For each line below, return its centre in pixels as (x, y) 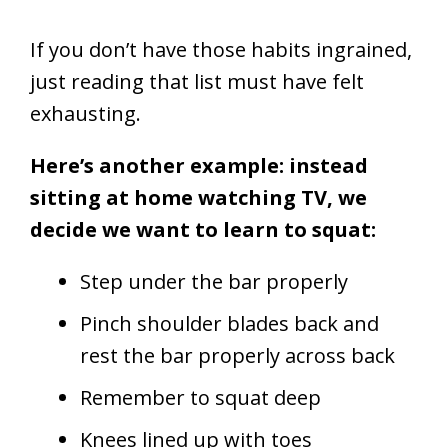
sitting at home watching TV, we (198, 198)
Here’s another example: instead (199, 166)
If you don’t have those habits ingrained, (221, 50)
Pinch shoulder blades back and (229, 324)
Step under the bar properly (214, 282)
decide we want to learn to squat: (203, 230)
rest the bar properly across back (237, 356)
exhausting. (85, 114)
